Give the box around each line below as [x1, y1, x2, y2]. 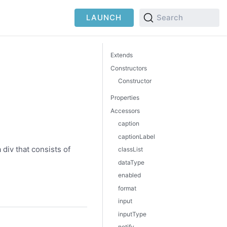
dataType [118, 158, 144, 166]
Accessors [110, 106, 140, 115]
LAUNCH [86, 13, 122, 22]
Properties [110, 94, 139, 101]
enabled [118, 171, 141, 179]
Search [157, 13, 183, 22]
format [118, 184, 136, 192]
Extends [110, 51, 133, 59]
